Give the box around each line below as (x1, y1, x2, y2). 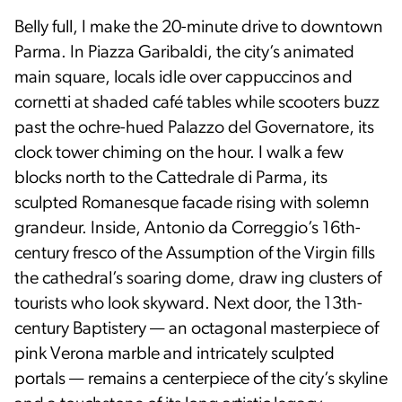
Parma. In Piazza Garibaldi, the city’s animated (14, 43, 354, 62)
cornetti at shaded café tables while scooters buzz (14, 93, 380, 112)
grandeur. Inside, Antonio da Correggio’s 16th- (14, 219, 361, 238)
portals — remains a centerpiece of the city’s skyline (14, 370, 388, 389)
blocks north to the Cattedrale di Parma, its (14, 169, 328, 188)
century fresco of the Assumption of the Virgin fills (14, 244, 375, 263)
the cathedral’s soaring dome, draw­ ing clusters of (14, 269, 381, 288)
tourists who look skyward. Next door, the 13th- (14, 294, 363, 313)
